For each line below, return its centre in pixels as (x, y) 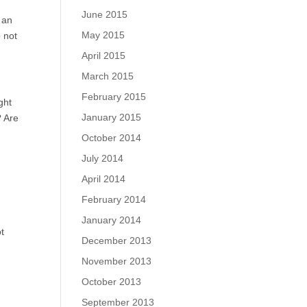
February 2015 (114, 97)
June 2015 (105, 14)
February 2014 (114, 199)
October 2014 (112, 138)
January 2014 (112, 220)
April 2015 (104, 56)
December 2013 (117, 241)
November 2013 (117, 261)
